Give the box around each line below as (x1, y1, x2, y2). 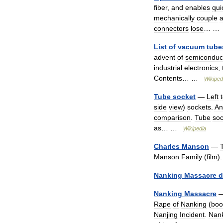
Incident (180, 211, 205, 219)
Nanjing (154, 211, 178, 219)
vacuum (178, 43, 205, 51)
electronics (184, 64, 218, 72)
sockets (187, 103, 211, 111)
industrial (154, 64, 182, 72)
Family (181, 153, 202, 161)
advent (154, 53, 175, 61)
